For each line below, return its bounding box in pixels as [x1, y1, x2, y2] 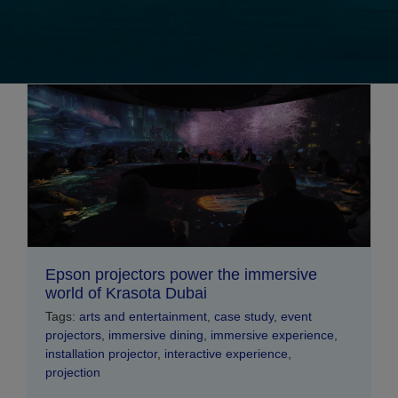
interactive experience [164, 346, 288, 362]
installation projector [45, 346, 157, 362]
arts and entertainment [79, 309, 207, 324]
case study [214, 309, 274, 324]
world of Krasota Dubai [45, 284, 207, 303]
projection [45, 365, 100, 380]
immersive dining [108, 328, 203, 343]
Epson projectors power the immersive [45, 266, 317, 284]
